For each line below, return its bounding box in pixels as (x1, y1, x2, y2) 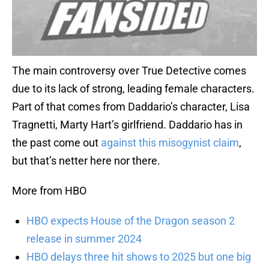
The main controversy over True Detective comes (12, 64, 246, 77)
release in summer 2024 (26, 232, 142, 246)
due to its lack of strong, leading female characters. (12, 82, 255, 95)
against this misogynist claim (101, 136, 239, 150)
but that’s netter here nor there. (12, 154, 160, 168)
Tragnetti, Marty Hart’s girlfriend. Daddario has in (12, 118, 243, 131)
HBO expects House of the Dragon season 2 (26, 214, 235, 228)
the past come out (12, 136, 101, 150)
